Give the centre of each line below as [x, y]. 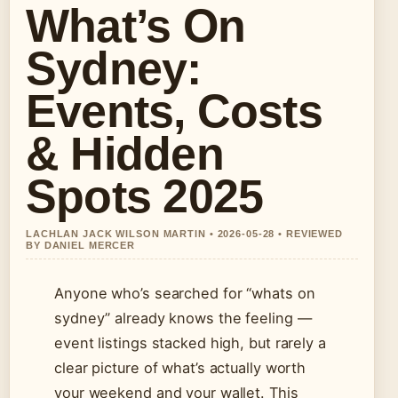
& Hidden [125, 154]
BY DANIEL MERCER [81, 246]
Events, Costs [174, 111]
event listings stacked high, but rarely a [190, 343]
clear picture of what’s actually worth [180, 368]
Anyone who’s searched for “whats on [185, 294]
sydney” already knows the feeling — [183, 318]
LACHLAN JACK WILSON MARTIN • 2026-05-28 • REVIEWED [185, 234]
